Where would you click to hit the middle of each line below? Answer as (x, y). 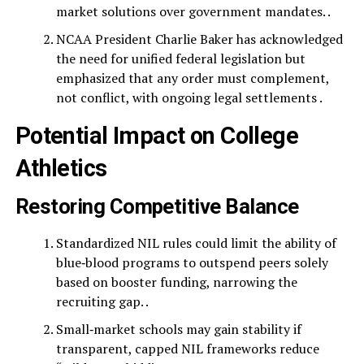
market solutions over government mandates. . (193, 11)
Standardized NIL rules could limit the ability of (196, 243)
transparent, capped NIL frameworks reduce (187, 349)
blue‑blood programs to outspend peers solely (192, 262)
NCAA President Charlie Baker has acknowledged (199, 39)
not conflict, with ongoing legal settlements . (189, 97)
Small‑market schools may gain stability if (178, 329)
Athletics (61, 168)
